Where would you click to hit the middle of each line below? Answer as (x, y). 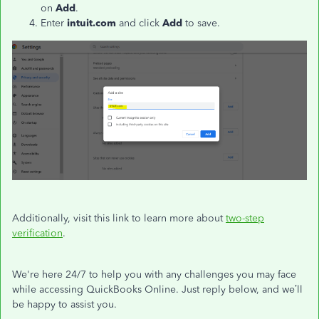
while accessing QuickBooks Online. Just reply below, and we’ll (157, 290)
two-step (245, 219)
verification (37, 234)
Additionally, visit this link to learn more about (119, 219)
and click (139, 23)
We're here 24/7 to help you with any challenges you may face (154, 275)
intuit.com (93, 23)
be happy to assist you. (64, 305)
